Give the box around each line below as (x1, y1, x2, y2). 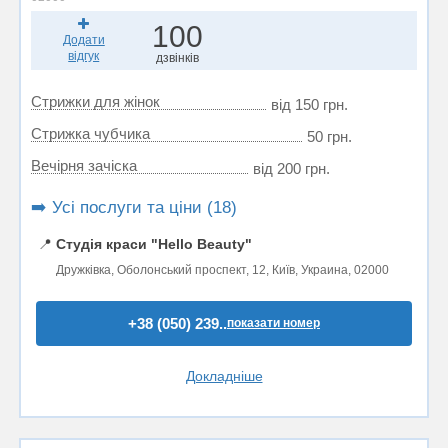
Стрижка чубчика (31, 125, 150, 142)
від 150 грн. (271, 96, 348, 113)
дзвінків (155, 51, 199, 65)
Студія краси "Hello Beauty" (56, 236, 252, 252)
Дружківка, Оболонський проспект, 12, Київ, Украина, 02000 (56, 263, 389, 277)
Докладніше (185, 368, 263, 384)
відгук (68, 49, 100, 63)
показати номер (227, 316, 320, 330)
